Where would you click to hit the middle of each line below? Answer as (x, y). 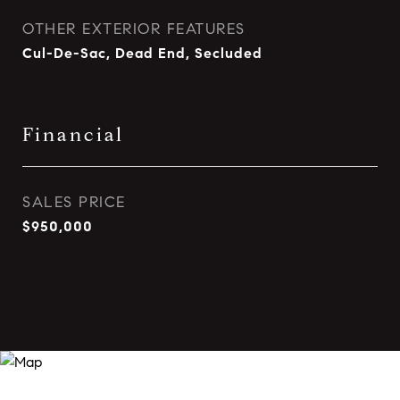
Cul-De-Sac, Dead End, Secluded (142, 53)
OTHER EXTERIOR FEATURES (134, 29)
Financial (73, 135)
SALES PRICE (74, 202)
